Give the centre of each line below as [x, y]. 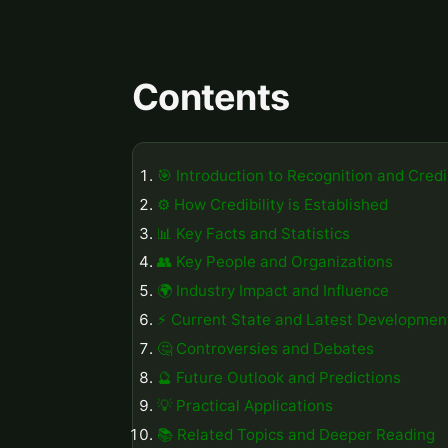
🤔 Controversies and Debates [265, 348]
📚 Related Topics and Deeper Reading [296, 435]
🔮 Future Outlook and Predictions [279, 377]
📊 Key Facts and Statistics [253, 233]
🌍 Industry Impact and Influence [273, 291]
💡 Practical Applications [245, 406]
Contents [211, 97]
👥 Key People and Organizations [275, 262]
